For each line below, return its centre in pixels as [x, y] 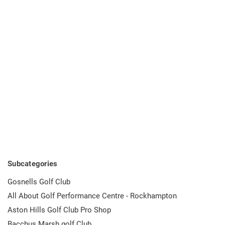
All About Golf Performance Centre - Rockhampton [92, 196]
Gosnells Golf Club [39, 182]
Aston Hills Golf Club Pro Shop [59, 210]
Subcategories [33, 164]
